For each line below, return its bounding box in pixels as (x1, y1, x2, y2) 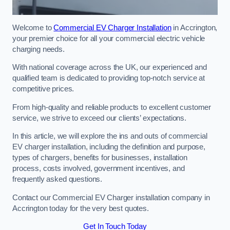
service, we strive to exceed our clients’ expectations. (12, 113, 187, 122)
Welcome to (12, 23, 54, 32)
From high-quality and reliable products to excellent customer (12, 103, 212, 111)
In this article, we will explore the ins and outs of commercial (12, 132, 207, 141)
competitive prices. (12, 85, 74, 93)
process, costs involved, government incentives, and (12, 164, 185, 173)
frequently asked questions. (12, 175, 103, 184)
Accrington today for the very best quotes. (12, 204, 149, 213)
